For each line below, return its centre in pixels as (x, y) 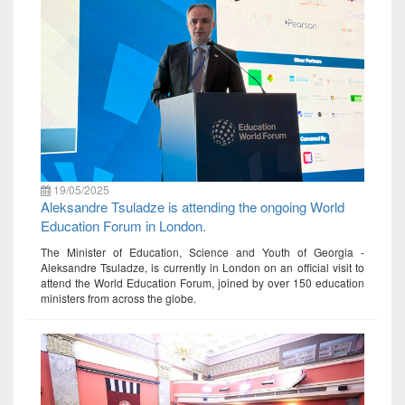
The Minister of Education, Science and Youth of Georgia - (202, 252)
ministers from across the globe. (118, 298)
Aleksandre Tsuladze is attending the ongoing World (193, 207)
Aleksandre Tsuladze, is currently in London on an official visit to (202, 268)
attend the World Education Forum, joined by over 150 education (202, 283)
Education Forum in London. (123, 226)
